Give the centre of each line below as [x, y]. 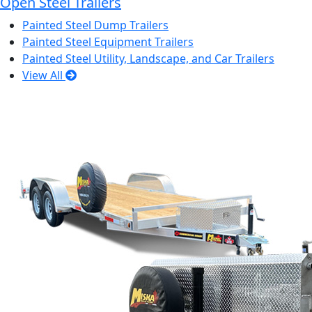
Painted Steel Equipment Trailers [108, 42]
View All [44, 75]
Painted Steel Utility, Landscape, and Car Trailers [148, 58]
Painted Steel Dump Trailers [95, 25]
